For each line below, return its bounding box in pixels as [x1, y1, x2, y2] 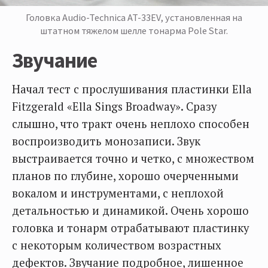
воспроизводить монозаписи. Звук [12, 134, 200, 149]
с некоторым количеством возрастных [12, 238, 221, 253]
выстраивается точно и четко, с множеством [12, 151, 254, 166]
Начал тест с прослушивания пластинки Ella [12, 82, 252, 97]
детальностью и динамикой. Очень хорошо [12, 203, 249, 218]
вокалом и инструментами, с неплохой [12, 186, 224, 201]
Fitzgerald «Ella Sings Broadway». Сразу [12, 99, 217, 114]
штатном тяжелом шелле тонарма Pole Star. [40, 25, 228, 37]
